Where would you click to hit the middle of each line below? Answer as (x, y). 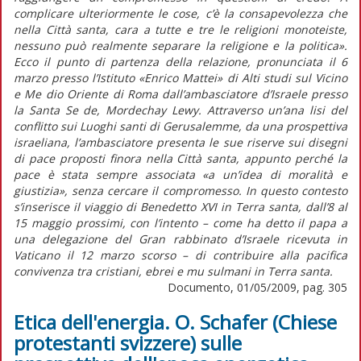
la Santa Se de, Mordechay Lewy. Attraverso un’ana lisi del (180, 110)
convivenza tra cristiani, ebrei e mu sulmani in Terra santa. (173, 271)
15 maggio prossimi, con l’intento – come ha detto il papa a (180, 222)
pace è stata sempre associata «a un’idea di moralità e (180, 174)
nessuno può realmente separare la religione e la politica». (180, 45)
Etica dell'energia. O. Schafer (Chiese (175, 322)
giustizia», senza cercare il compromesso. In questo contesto (180, 190)
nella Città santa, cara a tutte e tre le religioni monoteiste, (180, 29)
